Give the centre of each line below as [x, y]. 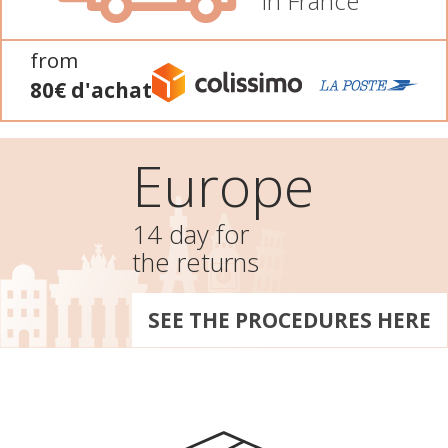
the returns [195, 262]
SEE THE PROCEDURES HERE [289, 319]
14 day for [190, 234]
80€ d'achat [91, 89]
